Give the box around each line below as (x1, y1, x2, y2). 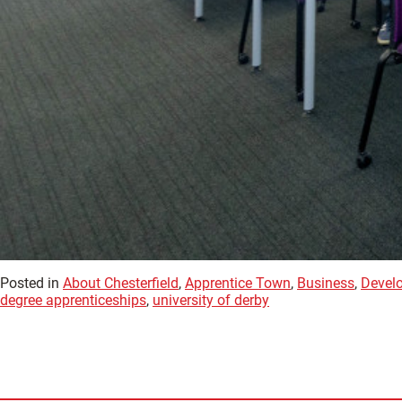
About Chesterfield (63, 274, 179, 292)
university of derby (153, 291, 269, 309)
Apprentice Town (185, 274, 291, 292)
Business (297, 274, 354, 292)
